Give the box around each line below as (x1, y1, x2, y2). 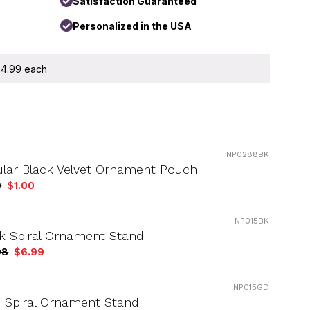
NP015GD (233, 282, 270, 292)
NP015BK (235, 215, 270, 226)
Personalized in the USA (73, 19, 192, 32)
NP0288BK (226, 149, 270, 159)
